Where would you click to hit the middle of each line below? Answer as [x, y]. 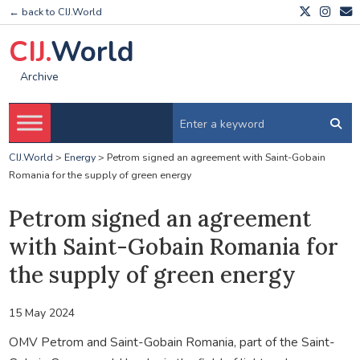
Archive [39, 77]
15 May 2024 [41, 313]
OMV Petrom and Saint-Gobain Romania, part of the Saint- [172, 342]
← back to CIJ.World [55, 12]
